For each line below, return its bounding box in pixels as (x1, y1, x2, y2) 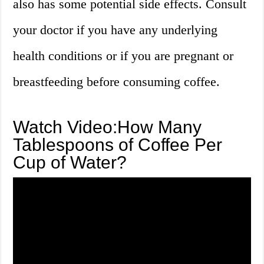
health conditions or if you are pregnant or (13, 48, 234, 63)
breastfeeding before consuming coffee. (13, 74, 220, 89)
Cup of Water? (13, 152, 127, 172)
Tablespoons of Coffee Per (13, 134, 223, 154)
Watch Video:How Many (13, 117, 202, 137)
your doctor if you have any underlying (13, 22, 218, 37)
